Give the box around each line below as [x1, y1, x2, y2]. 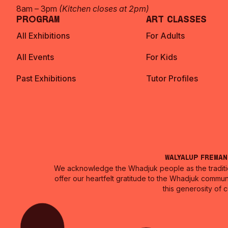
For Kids [146, 52, 177, 62]
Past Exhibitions [16, 73, 76, 83]
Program [16, 15, 60, 25]
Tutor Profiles [146, 73, 198, 83]
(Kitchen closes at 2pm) [59, 4, 149, 14]
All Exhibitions [16, 31, 70, 41]
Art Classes [146, 15, 207, 25]
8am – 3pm [16, 4, 59, 14]
